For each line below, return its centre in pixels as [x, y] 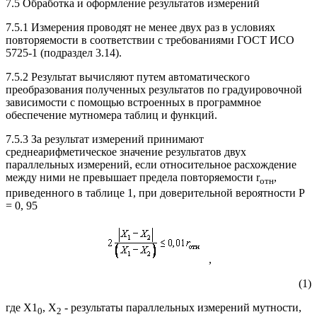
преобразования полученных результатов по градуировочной [154, 89]
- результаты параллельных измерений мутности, [181, 307]
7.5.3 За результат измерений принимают [105, 139]
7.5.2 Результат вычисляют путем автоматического [128, 76]
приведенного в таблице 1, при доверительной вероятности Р [155, 192]
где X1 [22, 307]
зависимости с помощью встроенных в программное [133, 102]
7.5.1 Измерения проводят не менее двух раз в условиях [140, 27]
